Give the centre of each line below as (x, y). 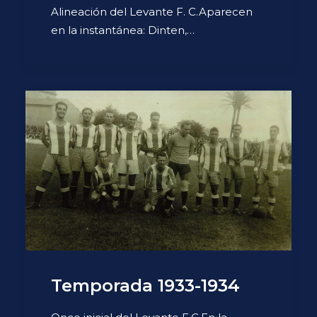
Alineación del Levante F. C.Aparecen (152, 12)
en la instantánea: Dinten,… (123, 30)
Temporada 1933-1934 (145, 286)
